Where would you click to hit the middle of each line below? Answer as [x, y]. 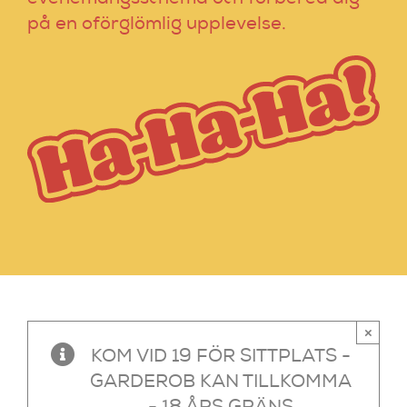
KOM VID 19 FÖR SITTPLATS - [220, 357]
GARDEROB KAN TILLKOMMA [220, 382]
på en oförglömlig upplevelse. [156, 25]
